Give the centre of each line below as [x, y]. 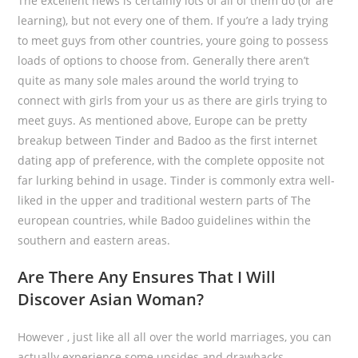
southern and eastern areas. [94, 240]
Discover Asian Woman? [111, 299]
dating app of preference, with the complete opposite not [171, 160]
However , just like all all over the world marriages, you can [175, 337]
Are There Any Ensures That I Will [147, 277]
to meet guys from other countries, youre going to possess [173, 40]
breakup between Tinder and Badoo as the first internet [168, 140]
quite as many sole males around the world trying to [158, 80]
